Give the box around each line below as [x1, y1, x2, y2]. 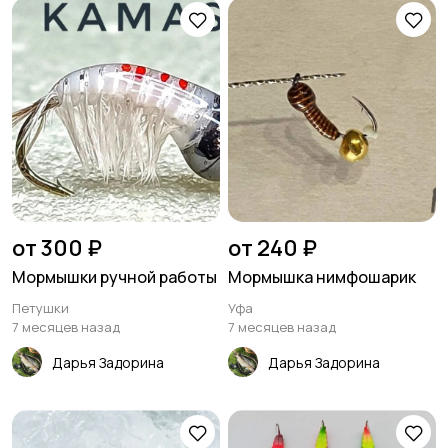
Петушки [12, 299, 69, 317]
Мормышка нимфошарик [228, 266, 416, 288]
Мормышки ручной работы [12, 266, 217, 288]
